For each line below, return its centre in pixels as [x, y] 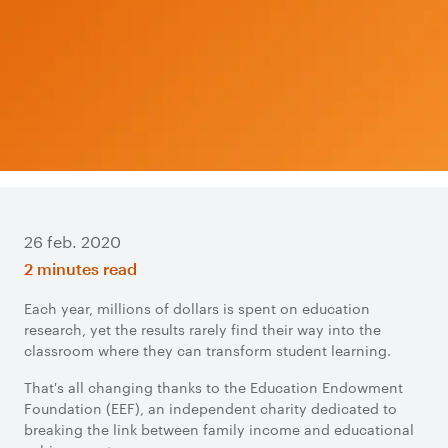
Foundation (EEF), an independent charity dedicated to [210, 408]
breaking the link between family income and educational [219, 429]
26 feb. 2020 [72, 241]
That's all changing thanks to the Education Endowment [213, 387]
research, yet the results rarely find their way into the [202, 329]
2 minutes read [80, 268]
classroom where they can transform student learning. [207, 350]
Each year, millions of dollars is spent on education [197, 308]
